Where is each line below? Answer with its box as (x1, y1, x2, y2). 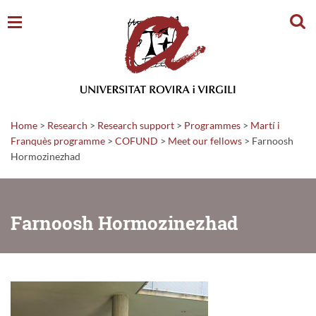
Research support (97, 119, 174, 131)
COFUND (115, 134, 158, 147)
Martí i (250, 119, 280, 131)
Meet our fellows (168, 134, 242, 147)
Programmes (184, 119, 241, 131)
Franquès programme (11, 134, 105, 147)
